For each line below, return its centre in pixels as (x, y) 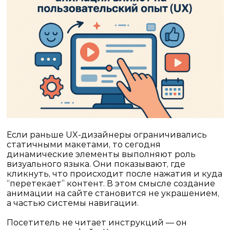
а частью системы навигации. (72, 203)
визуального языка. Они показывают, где (96, 164)
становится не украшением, (156, 193)
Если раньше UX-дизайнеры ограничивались (107, 135)
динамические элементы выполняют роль (101, 154)
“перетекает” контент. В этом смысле (90, 183)
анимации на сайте (50, 193)
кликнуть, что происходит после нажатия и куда (114, 174)
